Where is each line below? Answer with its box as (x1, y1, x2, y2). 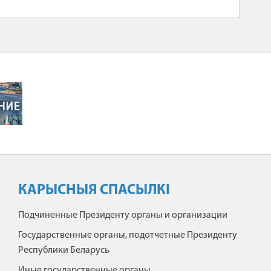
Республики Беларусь (18, 245, 109, 255)
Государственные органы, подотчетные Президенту (18, 230, 237, 240)
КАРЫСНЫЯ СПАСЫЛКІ (18, 183, 170, 198)
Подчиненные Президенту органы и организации (18, 210, 227, 220)
